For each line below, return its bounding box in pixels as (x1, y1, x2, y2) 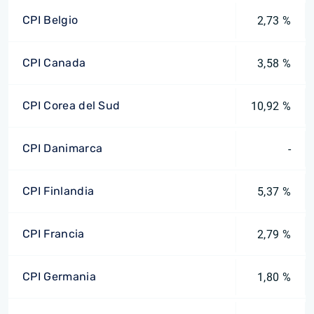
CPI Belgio (22, 13, 78, 27)
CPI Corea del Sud (22, 99, 121, 112)
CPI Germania (22, 270, 96, 283)
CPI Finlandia (22, 184, 95, 198)
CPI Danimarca (22, 142, 103, 155)
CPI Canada (22, 56, 86, 69)
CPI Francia (22, 227, 85, 240)
